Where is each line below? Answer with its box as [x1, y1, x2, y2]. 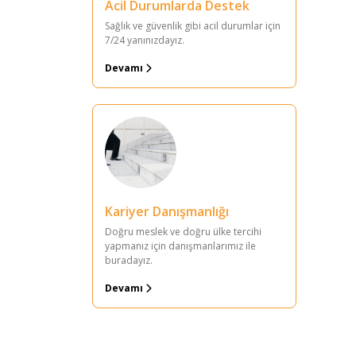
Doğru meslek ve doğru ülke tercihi [105, 225, 261, 238]
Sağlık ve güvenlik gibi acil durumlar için [105, 19, 281, 33]
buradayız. [105, 253, 153, 267]
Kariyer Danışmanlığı [105, 203, 229, 220]
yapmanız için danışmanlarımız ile [105, 239, 256, 253]
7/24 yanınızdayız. [105, 33, 184, 47]
